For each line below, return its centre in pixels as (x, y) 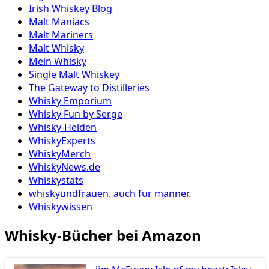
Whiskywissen (61, 207)
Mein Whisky (58, 62)
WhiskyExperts (62, 141)
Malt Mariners (61, 35)
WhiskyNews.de (65, 167)
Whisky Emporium (70, 101)
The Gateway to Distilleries (89, 88)
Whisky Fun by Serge (76, 114)
